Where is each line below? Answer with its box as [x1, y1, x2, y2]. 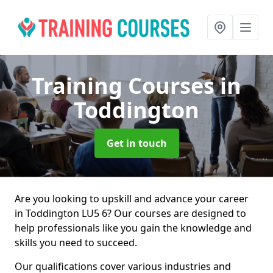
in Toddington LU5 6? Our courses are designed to [15, 207, 246, 220]
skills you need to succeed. [15, 236, 137, 249]
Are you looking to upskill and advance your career [15, 192, 249, 205]
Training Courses [32, 71, 220, 101]
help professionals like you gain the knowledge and [15, 221, 252, 235]
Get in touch [106, 136, 167, 150]
